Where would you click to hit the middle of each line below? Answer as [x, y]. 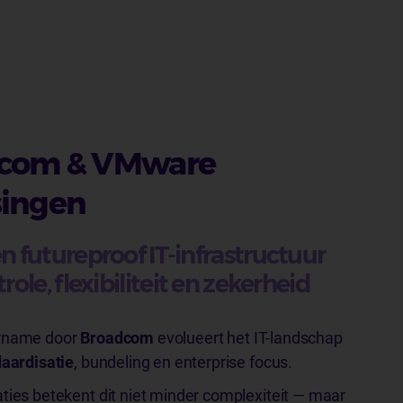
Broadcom [117, 338]
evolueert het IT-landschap [248, 338]
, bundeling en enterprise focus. [184, 362]
